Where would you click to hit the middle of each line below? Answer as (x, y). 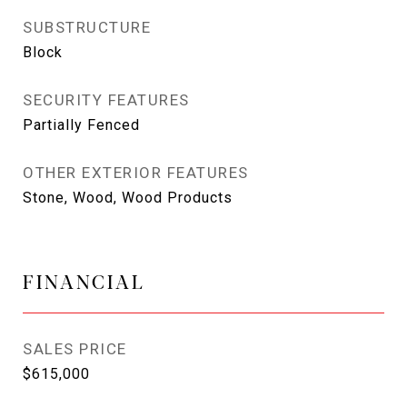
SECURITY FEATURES (106, 100)
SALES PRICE (75, 349)
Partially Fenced (81, 125)
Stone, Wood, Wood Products (128, 198)
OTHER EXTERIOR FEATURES (136, 173)
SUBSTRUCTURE (87, 27)
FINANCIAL (84, 281)
